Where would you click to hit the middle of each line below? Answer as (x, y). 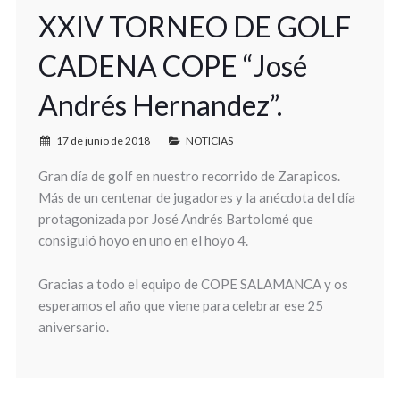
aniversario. (73, 327)
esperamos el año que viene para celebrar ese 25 (180, 305)
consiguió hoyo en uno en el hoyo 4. (143, 240)
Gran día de (73, 176)
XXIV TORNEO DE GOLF (194, 26)
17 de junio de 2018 (103, 141)
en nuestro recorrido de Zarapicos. (236, 176)
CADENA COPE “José (172, 66)
